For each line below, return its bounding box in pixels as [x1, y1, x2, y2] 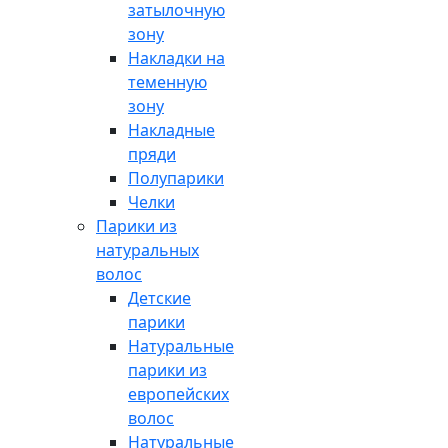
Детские [128, 287, 191, 310]
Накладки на [128, 47, 225, 70]
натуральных [96, 239, 199, 262]
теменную [128, 71, 207, 94]
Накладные [128, 119, 215, 142]
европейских [128, 383, 229, 406]
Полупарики [128, 167, 224, 190]
